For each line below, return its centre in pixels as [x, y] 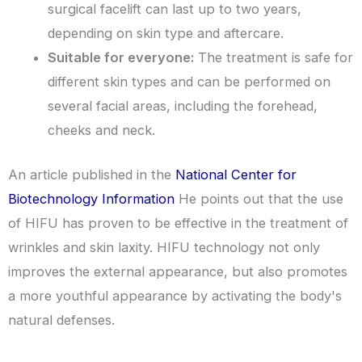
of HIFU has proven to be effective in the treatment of [178, 223]
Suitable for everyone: [121, 58]
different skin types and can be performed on [189, 82]
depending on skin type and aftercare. [166, 34]
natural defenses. [61, 320]
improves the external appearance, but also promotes [178, 271]
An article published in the [92, 175]
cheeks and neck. [102, 130]
